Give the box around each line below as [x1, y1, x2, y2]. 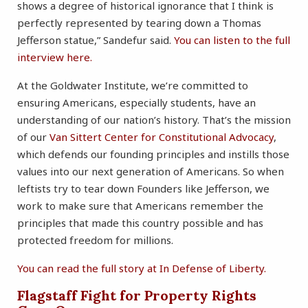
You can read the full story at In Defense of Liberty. [17, 261, 266, 276]
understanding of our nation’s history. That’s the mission [17, 113, 291, 127]
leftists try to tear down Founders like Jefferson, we [17, 181, 269, 196]
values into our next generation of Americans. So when [17, 164, 284, 179]
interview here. [17, 50, 92, 65]
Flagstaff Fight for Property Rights [17, 287, 256, 305]
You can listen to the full [174, 33, 290, 47]
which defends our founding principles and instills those [17, 147, 289, 162]
